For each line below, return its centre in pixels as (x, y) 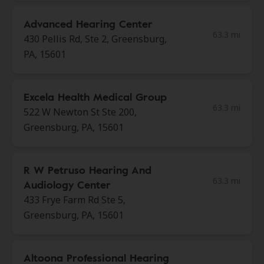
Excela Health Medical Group (95, 97)
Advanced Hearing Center (88, 24)
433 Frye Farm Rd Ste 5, (75, 200)
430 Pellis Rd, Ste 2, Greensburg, (95, 39)
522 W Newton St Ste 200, (80, 112)
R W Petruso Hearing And (88, 170)
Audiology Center (67, 184)
